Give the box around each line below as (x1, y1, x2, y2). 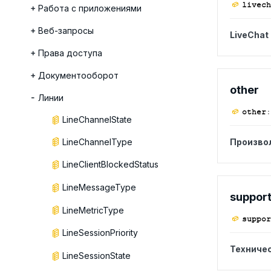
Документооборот (38, 70, 119, 80)
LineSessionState (62, 250, 131, 261)
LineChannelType (62, 136, 132, 147)
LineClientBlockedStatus (62, 159, 158, 170)
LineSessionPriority (62, 227, 138, 238)
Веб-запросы (38, 25, 94, 36)
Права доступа (38, 48, 102, 58)
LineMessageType (62, 182, 136, 193)
